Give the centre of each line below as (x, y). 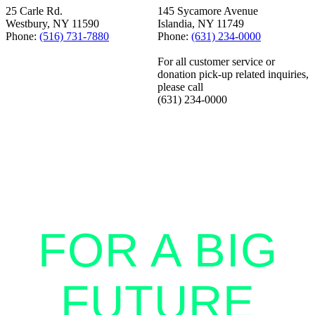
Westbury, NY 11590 (52, 24)
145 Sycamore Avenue (208, 11)
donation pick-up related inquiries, (233, 75)
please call (180, 87)
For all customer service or (216, 62)
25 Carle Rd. (34, 11)
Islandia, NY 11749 (201, 24)
